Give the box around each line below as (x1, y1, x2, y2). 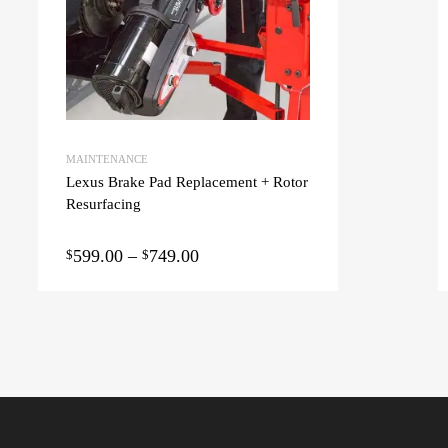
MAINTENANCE (66, 153, 148, 166)
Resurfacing (66, 195, 141, 213)
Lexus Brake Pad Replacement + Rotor (66, 173, 308, 191)
